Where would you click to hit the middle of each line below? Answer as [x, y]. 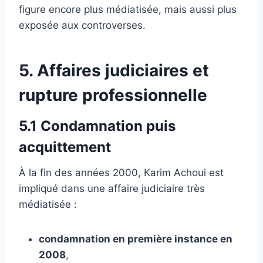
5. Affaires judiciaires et [114, 70]
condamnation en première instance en [136, 239]
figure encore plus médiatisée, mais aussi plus [128, 9]
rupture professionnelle [113, 95]
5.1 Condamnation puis [97, 126]
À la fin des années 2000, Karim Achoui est [121, 172]
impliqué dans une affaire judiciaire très [112, 188]
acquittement [65, 147]
